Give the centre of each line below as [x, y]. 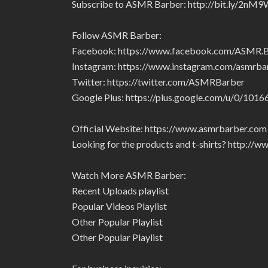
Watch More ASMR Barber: [129, 175]
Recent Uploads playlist [120, 191]
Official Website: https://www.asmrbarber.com [169, 128]
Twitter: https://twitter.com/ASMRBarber [158, 82]
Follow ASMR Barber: [117, 35]
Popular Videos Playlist [119, 206]
